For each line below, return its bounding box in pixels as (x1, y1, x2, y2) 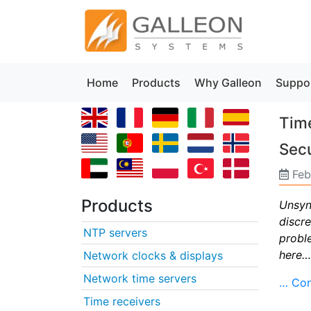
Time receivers (83, 294, 160, 308)
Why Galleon (194, 76, 262, 90)
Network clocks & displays (83, 248, 223, 262)
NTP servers (83, 225, 147, 239)
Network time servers (83, 271, 196, 285)
